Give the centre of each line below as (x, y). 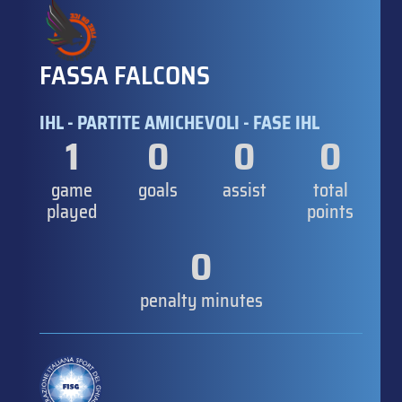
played (72, 211)
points (330, 211)
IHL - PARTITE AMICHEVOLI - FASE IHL (179, 122)
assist (244, 190)
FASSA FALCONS (125, 75)
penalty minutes (201, 300)
